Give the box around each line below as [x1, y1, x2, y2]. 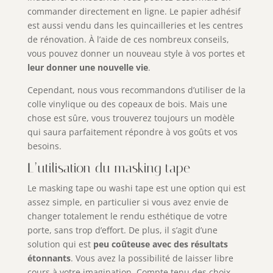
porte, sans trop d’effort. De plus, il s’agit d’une [27, 224, 218, 236]
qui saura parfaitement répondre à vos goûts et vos [27, 126, 238, 138]
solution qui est [27, 238, 91, 250]
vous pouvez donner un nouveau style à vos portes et [27, 48, 245, 60]
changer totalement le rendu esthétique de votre [27, 210, 227, 222]
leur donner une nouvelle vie [27, 62, 148, 74]
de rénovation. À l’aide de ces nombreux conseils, [27, 34, 229, 46]
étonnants [27, 252, 71, 264]
